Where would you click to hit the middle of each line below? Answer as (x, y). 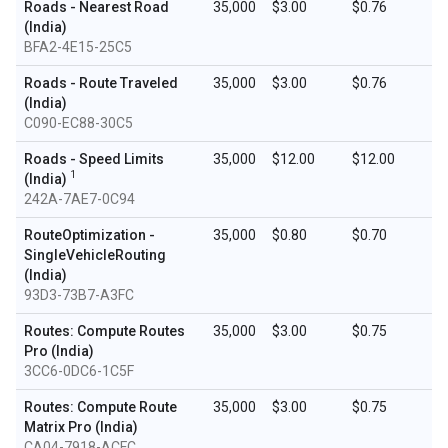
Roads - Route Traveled (101, 83)
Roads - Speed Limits (94, 159)
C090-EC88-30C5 (78, 123)
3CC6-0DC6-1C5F (79, 371)
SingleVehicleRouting (95, 255)
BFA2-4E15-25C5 (78, 47)
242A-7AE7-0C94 (79, 199)
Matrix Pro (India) (81, 427)
